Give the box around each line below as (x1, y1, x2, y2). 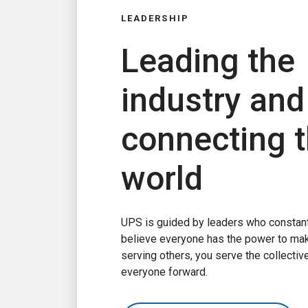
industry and (121, 80, 305, 120)
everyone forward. (121, 265, 208, 278)
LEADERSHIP (121, 13, 189, 23)
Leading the (121, 41, 295, 80)
